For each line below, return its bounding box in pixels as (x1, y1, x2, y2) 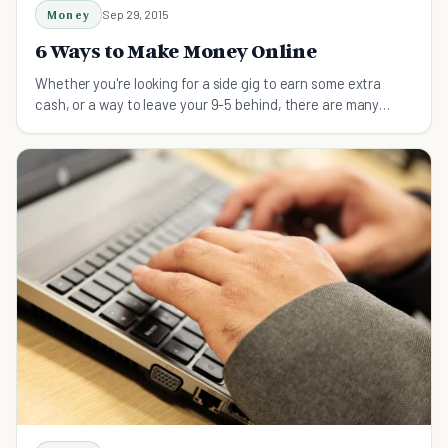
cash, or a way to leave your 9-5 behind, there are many (35, 95, 380, 114)
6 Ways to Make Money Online (35, 39, 317, 64)
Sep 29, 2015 (102, 7, 169, 22)
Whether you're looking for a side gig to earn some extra (35, 74, 382, 93)
